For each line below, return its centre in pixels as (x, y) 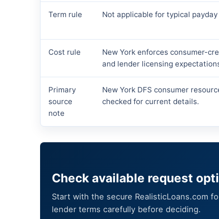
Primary (62, 90)
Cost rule (65, 52)
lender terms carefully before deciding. (126, 209)
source (60, 102)
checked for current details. (151, 102)
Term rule (65, 15)
